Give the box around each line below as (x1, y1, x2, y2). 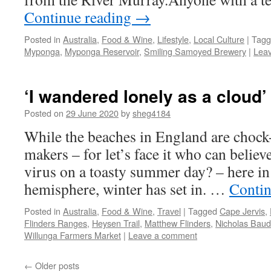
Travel (157, 204, 181, 217)
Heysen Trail (92, 217, 140, 229)
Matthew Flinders (145, 217, 211, 229)
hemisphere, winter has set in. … (24, 178, 229, 199)
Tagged (188, 204, 217, 217)
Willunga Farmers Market (24, 229, 121, 241)
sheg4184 (132, 106, 171, 119)
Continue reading (24, 7, 135, 27)
